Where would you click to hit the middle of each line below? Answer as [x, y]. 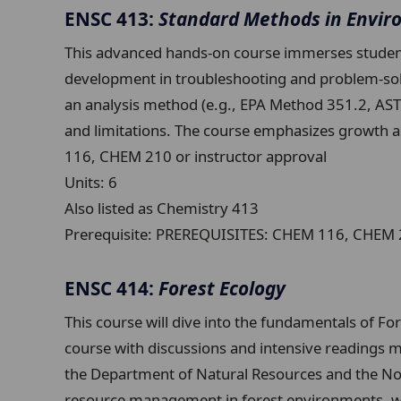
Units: [86, 183]
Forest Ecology [222, 288]
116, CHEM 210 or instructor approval [196, 157]
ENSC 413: [111, 18]
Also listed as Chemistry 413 [162, 209]
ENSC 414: [111, 288]
